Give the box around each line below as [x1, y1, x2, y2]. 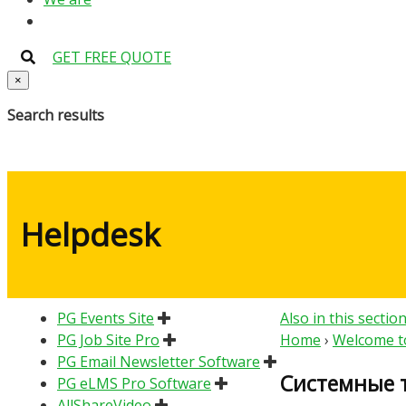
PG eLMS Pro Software [57, 372, 211, 393]
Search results [7, 105, 104, 125]
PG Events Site [57, 307, 154, 328]
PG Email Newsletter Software [57, 351, 260, 372]
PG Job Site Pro [57, 329, 159, 350]
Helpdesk [21, 213, 160, 256]
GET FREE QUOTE [53, 47, 171, 67]
